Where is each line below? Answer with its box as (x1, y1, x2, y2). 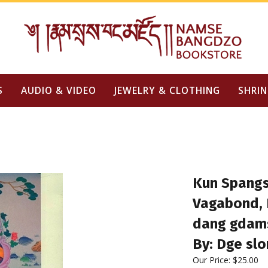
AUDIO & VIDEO (20, 84, 96, 97)
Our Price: (193, 254, 230, 266)
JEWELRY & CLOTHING (114, 84, 220, 97)
